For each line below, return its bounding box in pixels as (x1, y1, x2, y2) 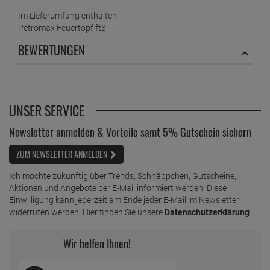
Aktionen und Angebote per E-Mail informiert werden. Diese (9, 183, 227, 193)
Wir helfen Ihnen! (63, 236, 131, 252)
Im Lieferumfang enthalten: (18, 11, 119, 21)
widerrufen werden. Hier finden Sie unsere (9, 207, 165, 218)
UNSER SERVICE (9, 101, 84, 121)
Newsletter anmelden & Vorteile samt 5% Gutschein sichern (9, 124, 251, 140)
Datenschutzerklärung (165, 207, 250, 218)
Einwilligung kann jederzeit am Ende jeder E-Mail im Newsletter (9, 195, 239, 206)
